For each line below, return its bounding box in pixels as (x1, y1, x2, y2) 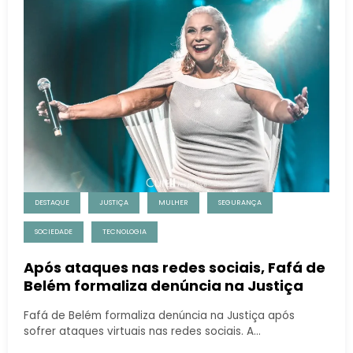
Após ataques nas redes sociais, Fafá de (24, 257, 325, 277)
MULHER (158, 197, 188, 207)
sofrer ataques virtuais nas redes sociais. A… (24, 323, 261, 339)
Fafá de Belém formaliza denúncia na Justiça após (24, 307, 295, 323)
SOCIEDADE (35, 226, 72, 236)
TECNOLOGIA (102, 226, 147, 236)
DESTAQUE (35, 197, 69, 207)
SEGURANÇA (218, 197, 262, 207)
